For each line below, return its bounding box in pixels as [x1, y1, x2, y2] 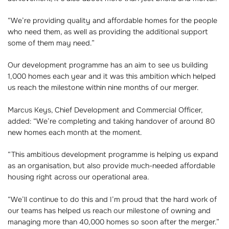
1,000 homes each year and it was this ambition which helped [8, 72, 216, 81]
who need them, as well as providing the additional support [8, 27, 208, 36]
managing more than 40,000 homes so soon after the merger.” [8, 217, 219, 226]
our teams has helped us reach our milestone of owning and [8, 205, 211, 215]
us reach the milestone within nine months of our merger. [8, 83, 199, 93]
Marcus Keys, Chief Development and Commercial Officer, [8, 105, 202, 114]
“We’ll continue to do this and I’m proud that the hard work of [8, 194, 217, 204]
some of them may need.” [8, 38, 95, 48]
